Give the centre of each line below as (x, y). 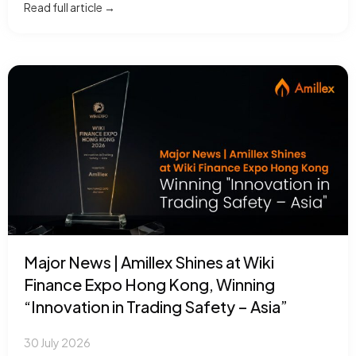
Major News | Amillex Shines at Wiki (149, 262)
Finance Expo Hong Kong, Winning (149, 284)
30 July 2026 (57, 342)
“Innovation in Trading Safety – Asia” (156, 306)
